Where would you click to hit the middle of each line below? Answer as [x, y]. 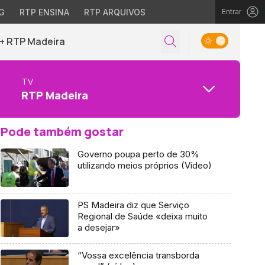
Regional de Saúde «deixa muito [142, 216]
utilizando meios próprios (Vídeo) [144, 165]
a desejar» [98, 227]
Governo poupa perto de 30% [138, 154]
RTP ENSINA [44, 12]
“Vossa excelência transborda [138, 256]
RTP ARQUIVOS [114, 12]
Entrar [232, 12]
